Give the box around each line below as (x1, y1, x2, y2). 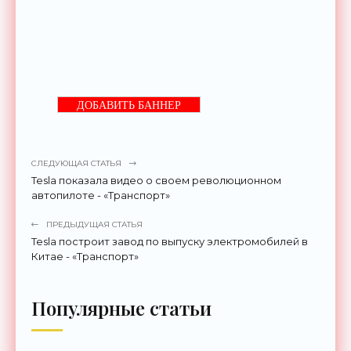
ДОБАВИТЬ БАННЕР (77, 99, 181, 111)
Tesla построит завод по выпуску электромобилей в (31, 234, 308, 248)
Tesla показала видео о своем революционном (31, 173, 281, 186)
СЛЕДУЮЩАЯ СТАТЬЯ (31, 157, 121, 168)
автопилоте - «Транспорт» (31, 188, 170, 201)
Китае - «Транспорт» (31, 249, 139, 262)
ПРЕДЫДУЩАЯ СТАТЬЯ (46, 219, 143, 230)
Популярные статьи (31, 295, 212, 320)
